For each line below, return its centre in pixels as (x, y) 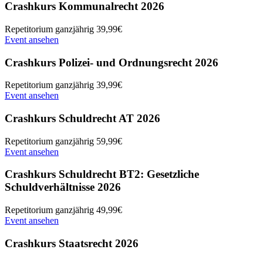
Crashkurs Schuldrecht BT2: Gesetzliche (102, 174)
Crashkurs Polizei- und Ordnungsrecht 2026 (112, 62)
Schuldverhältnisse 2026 (63, 187)
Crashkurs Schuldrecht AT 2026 (82, 118)
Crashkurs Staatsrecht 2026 (72, 243)
